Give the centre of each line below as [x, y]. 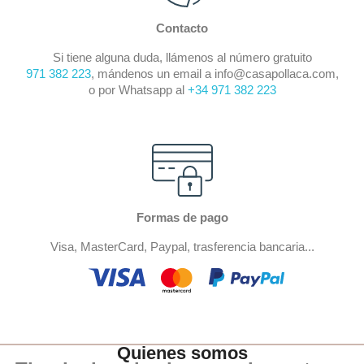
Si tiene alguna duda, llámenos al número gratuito [182, 57]
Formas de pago [182, 217]
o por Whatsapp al [138, 89]
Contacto [182, 28]
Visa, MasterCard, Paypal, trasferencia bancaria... [182, 246]
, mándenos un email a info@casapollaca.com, [214, 73]
